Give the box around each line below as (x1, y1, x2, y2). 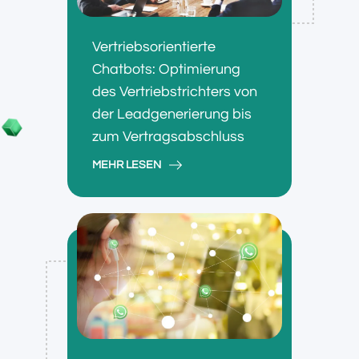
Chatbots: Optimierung (92, 61, 240, 77)
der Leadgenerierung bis (92, 106, 252, 122)
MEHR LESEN (92, 159, 161, 171)
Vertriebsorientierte (92, 38, 216, 54)
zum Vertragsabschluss (92, 128, 244, 144)
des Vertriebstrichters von (92, 83, 257, 99)
